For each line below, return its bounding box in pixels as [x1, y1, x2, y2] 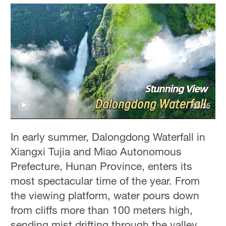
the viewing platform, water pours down [11, 188, 200, 202]
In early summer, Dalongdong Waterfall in [11, 130, 206, 143]
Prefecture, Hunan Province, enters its [11, 159, 193, 173]
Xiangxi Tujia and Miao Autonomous [11, 144, 182, 158]
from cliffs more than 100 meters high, [11, 203, 193, 216]
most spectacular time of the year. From [11, 174, 200, 187]
